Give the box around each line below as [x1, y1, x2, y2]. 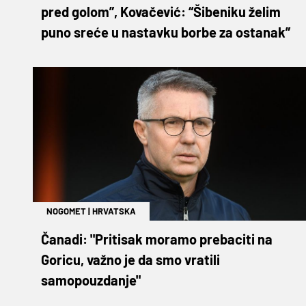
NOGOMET [46, 205, 86, 217]
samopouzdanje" [41, 271, 141, 288]
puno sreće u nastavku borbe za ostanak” [41, 23, 290, 40]
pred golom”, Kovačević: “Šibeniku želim [41, 3, 281, 20]
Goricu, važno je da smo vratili [41, 251, 220, 268]
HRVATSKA [92, 205, 136, 217]
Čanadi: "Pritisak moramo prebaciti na [41, 230, 273, 247]
